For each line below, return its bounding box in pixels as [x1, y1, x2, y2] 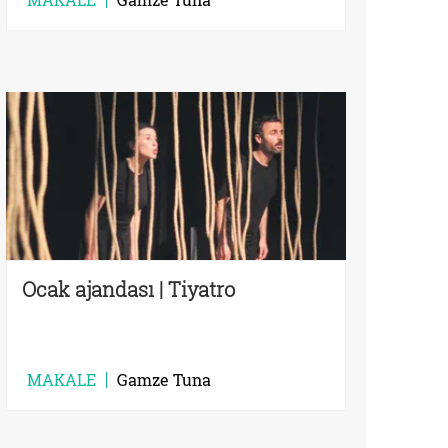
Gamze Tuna [117, 368, 211, 390]
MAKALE [27, 368, 96, 390]
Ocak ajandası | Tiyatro [22, 275, 235, 302]
